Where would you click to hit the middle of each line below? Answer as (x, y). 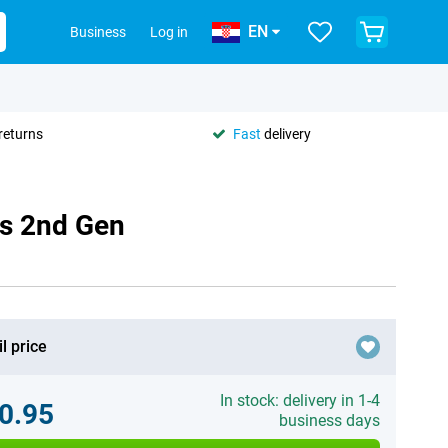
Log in (169, 32)
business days (329, 420)
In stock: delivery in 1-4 (299, 400)
